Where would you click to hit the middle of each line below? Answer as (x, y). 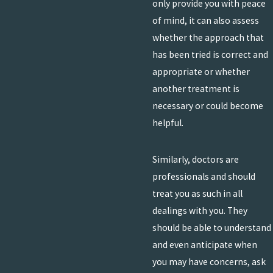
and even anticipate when (204, 244)
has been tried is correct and (210, 55)
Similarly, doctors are (195, 159)
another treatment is (196, 89)
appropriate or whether (201, 72)
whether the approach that (208, 38)
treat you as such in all (197, 193)
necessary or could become (207, 106)
